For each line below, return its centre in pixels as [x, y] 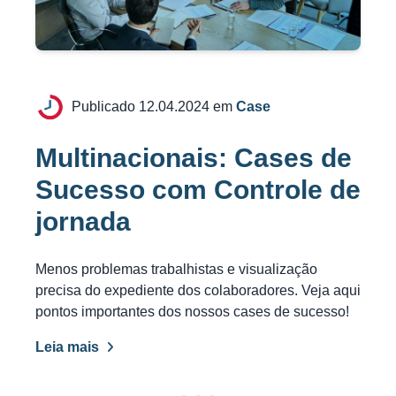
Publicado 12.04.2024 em [153, 107]
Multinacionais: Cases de [194, 158]
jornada [83, 222]
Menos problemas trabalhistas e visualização [176, 270]
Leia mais [69, 347]
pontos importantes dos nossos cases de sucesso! [192, 312]
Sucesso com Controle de [198, 190]
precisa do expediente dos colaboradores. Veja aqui [198, 291]
